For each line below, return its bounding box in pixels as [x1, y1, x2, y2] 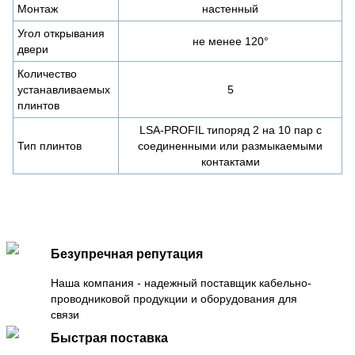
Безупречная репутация [51, 246, 203, 261]
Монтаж [17, 2, 58, 15]
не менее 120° [192, 34, 269, 48]
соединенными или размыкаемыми [138, 139, 323, 152]
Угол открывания [17, 26, 105, 40]
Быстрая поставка [51, 330, 168, 345]
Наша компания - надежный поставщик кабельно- [51, 276, 311, 289]
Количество [17, 67, 77, 80]
